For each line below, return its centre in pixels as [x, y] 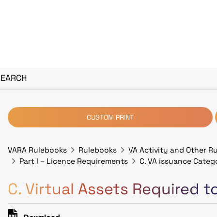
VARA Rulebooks [37, 150]
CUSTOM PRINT [110, 117]
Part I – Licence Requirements [74, 161]
